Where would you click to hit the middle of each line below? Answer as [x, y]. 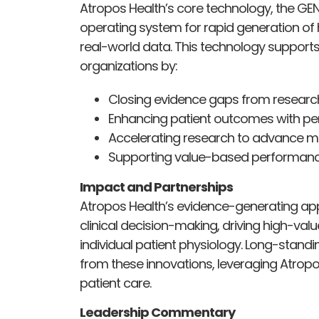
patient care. [115, 283]
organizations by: [129, 66]
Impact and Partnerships [156, 187]
